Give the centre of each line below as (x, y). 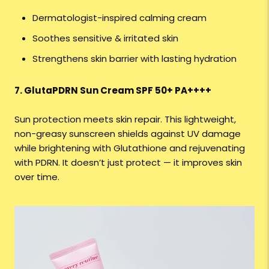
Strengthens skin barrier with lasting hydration (134, 59)
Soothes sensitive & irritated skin (105, 38)
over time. (37, 177)
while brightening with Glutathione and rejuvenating (130, 148)
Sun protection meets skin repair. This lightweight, (125, 119)
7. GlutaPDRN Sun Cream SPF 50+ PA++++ (113, 91)
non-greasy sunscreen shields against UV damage (128, 134)
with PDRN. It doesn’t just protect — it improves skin (128, 163)
